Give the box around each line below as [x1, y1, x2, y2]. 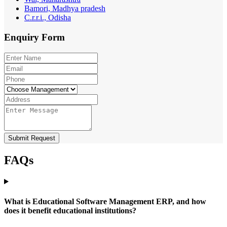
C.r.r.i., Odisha [24, 13, 71, 22]
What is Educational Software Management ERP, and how [4, 197, 206, 206]
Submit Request [8, 134, 55, 142]
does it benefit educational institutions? [4, 206, 136, 215]
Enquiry [4, 32, 42, 43]
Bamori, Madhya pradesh [24, 4, 105, 13]
